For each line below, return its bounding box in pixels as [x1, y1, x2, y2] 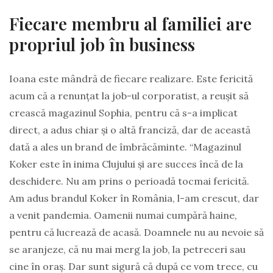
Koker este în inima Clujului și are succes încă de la [9, 157, 243, 170]
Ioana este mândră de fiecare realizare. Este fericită [9, 72, 253, 85]
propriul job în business [9, 32, 195, 55]
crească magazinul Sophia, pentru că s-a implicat [9, 106, 238, 119]
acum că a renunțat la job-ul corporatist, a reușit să [9, 89, 249, 102]
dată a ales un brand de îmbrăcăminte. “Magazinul [9, 140, 241, 153]
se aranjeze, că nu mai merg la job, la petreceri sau [9, 243, 246, 255]
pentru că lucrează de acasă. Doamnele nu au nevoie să [9, 225, 264, 238]
